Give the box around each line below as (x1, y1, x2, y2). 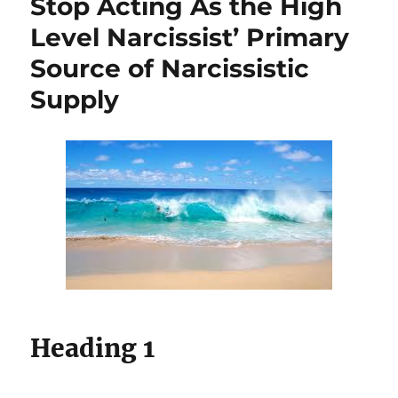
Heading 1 (30, 331, 155, 364)
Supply (30, 84, 120, 115)
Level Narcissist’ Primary (30, 21, 350, 52)
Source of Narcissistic (30, 52, 310, 84)
